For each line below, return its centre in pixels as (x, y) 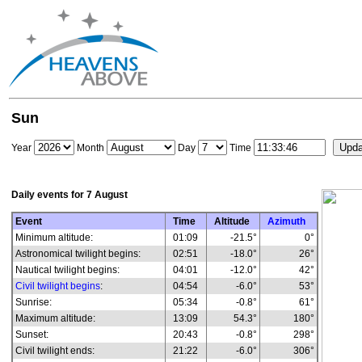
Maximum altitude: (55, 318)
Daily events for (49, 195)
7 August (107, 195)
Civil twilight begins (58, 286)
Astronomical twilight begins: (78, 254)
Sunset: (32, 335)
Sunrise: (34, 302)
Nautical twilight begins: (67, 270)
